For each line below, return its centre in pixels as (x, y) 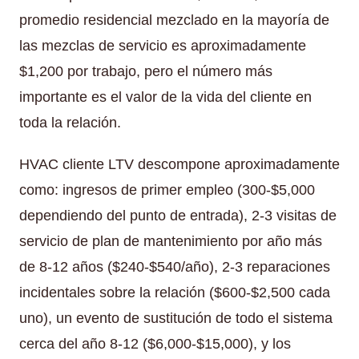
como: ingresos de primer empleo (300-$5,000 (167, 190)
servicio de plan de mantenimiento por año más (171, 241)
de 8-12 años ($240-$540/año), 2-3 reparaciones (175, 266)
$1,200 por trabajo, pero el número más (146, 71)
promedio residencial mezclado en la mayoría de (174, 20)
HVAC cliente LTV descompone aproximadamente (179, 164)
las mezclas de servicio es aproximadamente (163, 45)
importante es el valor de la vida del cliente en (165, 97)
